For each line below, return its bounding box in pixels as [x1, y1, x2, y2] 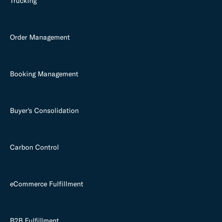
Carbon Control [10, 142, 59, 152]
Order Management [10, 32, 70, 42]
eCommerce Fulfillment [10, 179, 83, 188]
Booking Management [10, 69, 78, 78]
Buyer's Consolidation [10, 106, 79, 115]
